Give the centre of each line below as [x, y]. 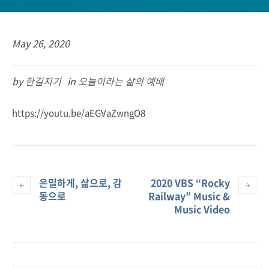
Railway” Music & [189, 195]
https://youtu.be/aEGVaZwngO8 [79, 113]
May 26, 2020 [41, 43]
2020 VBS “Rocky [190, 182]
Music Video [202, 209]
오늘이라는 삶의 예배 [121, 81]
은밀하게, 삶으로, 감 [80, 182]
